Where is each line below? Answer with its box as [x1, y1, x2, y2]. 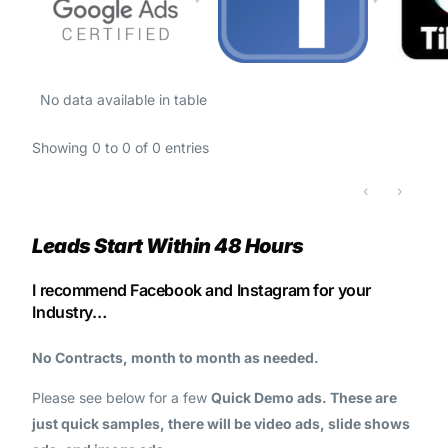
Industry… [32, 302, 107, 323]
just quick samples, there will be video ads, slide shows [32, 414, 411, 432]
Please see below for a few [32, 388, 212, 406]
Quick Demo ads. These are [211, 388, 398, 406]
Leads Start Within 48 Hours [32, 234, 304, 258]
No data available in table [40, 91, 208, 108]
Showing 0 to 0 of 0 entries [32, 139, 210, 156]
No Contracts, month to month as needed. [32, 348, 320, 366]
